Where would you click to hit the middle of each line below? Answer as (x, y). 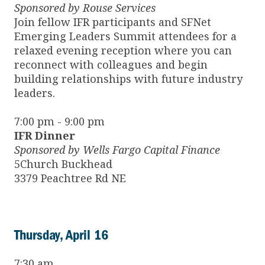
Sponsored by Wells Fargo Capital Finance (117, 150)
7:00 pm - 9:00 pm (59, 122)
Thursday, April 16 (61, 235)
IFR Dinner (45, 136)
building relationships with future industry (128, 79)
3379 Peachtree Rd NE (70, 178)
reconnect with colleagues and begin (111, 65)
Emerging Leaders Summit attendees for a (125, 36)
